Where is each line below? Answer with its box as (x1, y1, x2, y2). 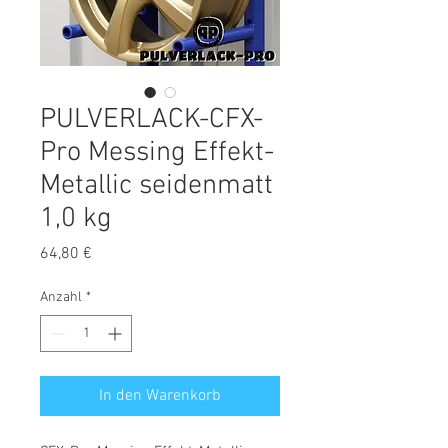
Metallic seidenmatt (40, 169, 273, 203)
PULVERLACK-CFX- (40, 103, 263, 137)
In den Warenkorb (99, 386, 221, 406)
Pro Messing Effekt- (40, 136, 274, 170)
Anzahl (40, 289, 82, 306)
